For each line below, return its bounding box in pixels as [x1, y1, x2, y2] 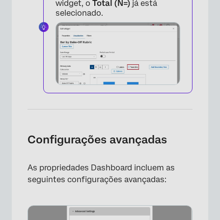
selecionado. [55, 8, 103, 18]
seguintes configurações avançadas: [27, 175, 166, 185]
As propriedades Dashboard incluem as [27, 163, 175, 173]
